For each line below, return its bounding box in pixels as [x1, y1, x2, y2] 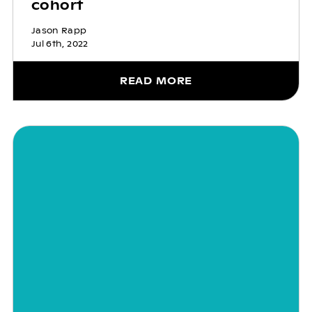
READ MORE [119, 74, 193, 87]
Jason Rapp [31, 24, 87, 36]
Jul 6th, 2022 [31, 38, 88, 49]
